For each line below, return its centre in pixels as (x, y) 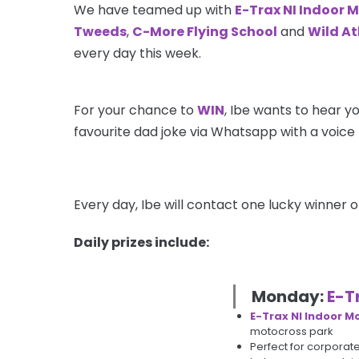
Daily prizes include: (141, 242)
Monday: (289, 296)
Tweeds (100, 31)
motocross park (292, 331)
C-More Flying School (205, 31)
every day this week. (137, 53)
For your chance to (135, 110)
